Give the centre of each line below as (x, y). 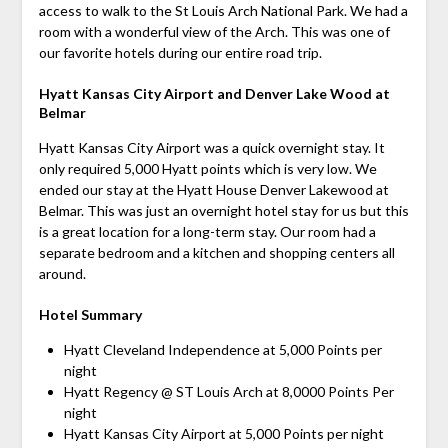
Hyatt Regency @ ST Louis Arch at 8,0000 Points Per (228, 392)
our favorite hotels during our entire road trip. (180, 53)
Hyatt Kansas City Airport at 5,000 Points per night (223, 434)
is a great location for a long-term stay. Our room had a (207, 232)
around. (62, 274)
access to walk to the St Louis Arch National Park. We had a (223, 11)
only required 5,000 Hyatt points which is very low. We (207, 169)
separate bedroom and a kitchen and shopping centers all (216, 253)
